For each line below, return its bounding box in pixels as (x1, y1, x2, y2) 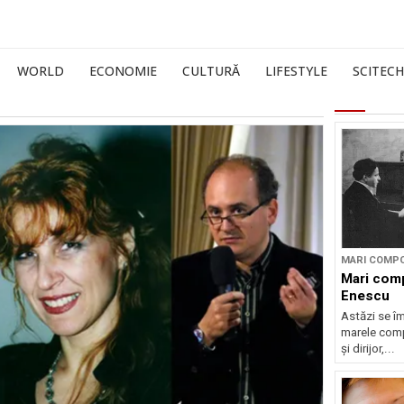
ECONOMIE (89, 62, 157, 79)
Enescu (340, 287, 390, 304)
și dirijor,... (340, 341, 395, 355)
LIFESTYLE (265, 62, 327, 79)
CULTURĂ (182, 62, 240, 79)
